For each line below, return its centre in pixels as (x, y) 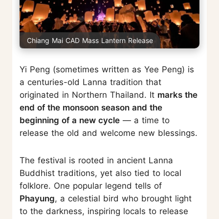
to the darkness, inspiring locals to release (104, 211)
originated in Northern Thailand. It (88, 95)
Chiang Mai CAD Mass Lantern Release (90, 41)
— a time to (145, 120)
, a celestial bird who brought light (123, 199)
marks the (177, 95)
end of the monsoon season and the (91, 108)
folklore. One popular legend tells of (91, 186)
